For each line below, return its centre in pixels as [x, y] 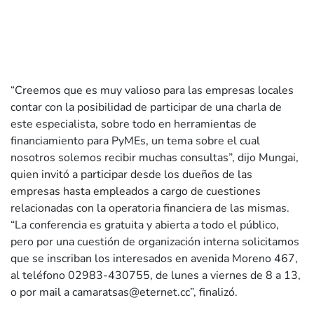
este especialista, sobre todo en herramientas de [134, 124]
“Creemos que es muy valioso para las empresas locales [152, 91]
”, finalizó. [214, 293]
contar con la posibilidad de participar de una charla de [146, 108]
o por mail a [41, 293]
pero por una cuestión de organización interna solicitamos [155, 242]
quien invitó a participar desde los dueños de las [131, 175]
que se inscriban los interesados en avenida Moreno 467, [154, 259]
